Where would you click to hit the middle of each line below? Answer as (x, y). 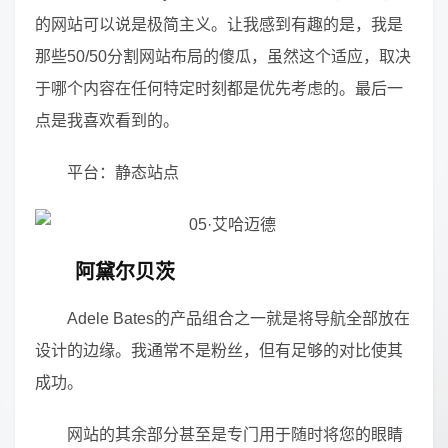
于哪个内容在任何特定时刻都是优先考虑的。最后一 (219, 88)
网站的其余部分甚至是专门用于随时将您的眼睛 (235, 434)
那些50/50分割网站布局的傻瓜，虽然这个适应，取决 (223, 56)
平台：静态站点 (123, 172)
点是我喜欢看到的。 (107, 120)
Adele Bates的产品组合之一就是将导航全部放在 (238, 318)
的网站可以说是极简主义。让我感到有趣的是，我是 (219, 24)
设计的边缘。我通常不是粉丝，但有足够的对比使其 (219, 350)
